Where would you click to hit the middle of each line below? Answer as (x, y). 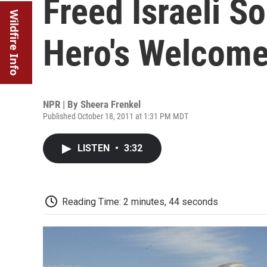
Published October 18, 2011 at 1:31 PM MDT (116, 116)
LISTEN (95, 148)
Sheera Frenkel (111, 104)
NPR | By (62, 104)
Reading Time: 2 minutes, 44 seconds (140, 202)
